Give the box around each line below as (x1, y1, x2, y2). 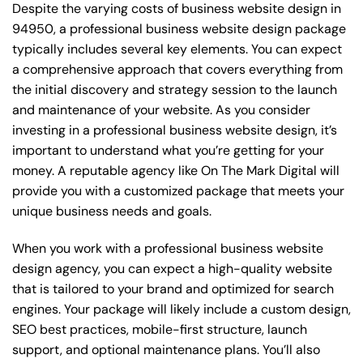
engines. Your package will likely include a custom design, (12, 300, 351, 318)
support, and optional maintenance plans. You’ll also (12, 340, 320, 358)
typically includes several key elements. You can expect (12, 41, 342, 58)
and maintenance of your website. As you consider (12, 101, 310, 119)
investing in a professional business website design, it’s (12, 122, 337, 139)
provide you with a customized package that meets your (12, 182, 344, 200)
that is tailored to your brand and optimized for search (12, 280, 334, 297)
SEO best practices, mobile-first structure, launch (12, 320, 307, 338)
